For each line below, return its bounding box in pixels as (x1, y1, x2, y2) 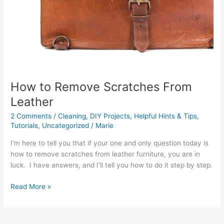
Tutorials (10, 121, 38, 130)
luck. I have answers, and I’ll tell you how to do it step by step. (10, 161, 213, 169)
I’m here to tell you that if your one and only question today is (10, 139, 209, 147)
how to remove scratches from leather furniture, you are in (10, 150, 200, 158)
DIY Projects (90, 112, 130, 120)
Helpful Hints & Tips (134, 112, 197, 120)
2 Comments (10, 112, 52, 120)
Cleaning (58, 112, 86, 120)
